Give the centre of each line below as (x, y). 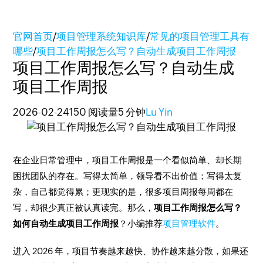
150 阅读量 (94, 112)
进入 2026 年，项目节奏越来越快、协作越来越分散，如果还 (131, 251)
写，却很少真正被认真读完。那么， (84, 208)
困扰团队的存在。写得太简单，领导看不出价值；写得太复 (128, 176)
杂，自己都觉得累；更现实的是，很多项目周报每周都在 (123, 192)
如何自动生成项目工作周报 (66, 223)
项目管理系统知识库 (102, 36)
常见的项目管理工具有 (200, 36)
